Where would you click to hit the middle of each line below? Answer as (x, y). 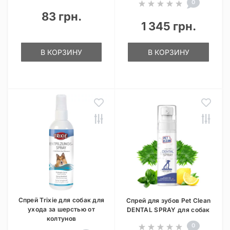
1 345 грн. (168, 26)
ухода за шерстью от (61, 209)
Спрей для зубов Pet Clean (168, 200)
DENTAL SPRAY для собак (168, 210)
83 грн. (61, 16)
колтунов (61, 218)
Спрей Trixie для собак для (61, 200)
